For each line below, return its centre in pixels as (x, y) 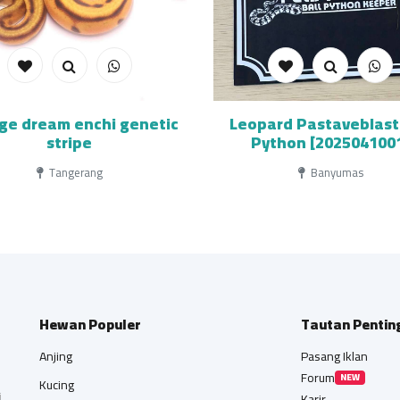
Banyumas (335, 172)
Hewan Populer (90, 324)
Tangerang (74, 172)
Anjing (56, 356)
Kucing (57, 385)
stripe (70, 142)
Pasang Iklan (334, 356)
